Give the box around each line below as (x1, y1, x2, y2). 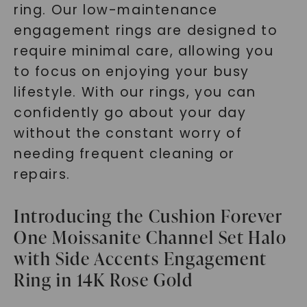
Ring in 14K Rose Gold (13, 267, 193, 292)
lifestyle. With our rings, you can (13, 83, 256, 101)
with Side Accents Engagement (13, 246, 267, 271)
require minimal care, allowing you (13, 42, 274, 60)
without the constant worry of (13, 124, 243, 143)
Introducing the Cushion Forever (13, 204, 283, 228)
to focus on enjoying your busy (13, 62, 249, 81)
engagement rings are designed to (13, 21, 278, 40)
